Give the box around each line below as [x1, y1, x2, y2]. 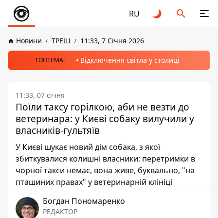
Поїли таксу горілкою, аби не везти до [16, 100, 189, 113]
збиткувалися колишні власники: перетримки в [16, 153, 195, 164]
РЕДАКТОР [43, 207, 77, 216]
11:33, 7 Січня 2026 [80, 36, 144, 45]
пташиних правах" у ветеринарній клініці [16, 177, 172, 187]
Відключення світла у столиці [80, 55, 180, 65]
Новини [16, 36, 42, 45]
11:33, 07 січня [16, 91, 65, 100]
